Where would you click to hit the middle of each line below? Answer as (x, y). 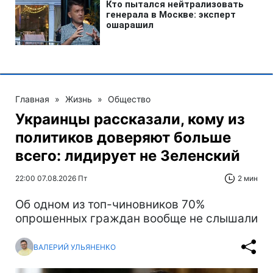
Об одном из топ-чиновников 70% (110, 204)
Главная (32, 99)
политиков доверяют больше (123, 137)
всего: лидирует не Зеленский (128, 156)
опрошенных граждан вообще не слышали (136, 218)
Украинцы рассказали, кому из (130, 119)
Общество (129, 99)
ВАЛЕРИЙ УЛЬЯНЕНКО (75, 247)
